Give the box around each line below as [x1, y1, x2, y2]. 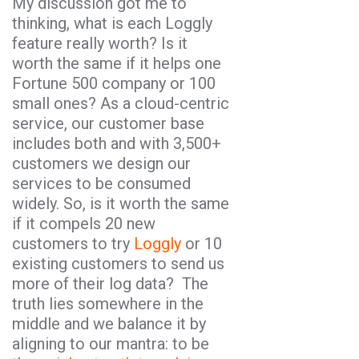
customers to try [12, 234, 134, 253]
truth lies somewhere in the [12, 294, 204, 313]
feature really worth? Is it [12, 34, 188, 53]
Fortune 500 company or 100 [12, 74, 216, 93]
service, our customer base [12, 114, 204, 133]
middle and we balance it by [12, 314, 206, 333]
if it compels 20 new [12, 214, 155, 233]
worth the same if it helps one [12, 54, 221, 73]
